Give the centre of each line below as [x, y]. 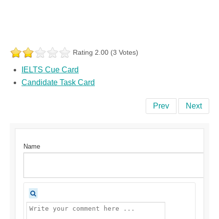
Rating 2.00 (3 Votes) [106, 53]
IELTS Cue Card [50, 70]
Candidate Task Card [58, 83]
